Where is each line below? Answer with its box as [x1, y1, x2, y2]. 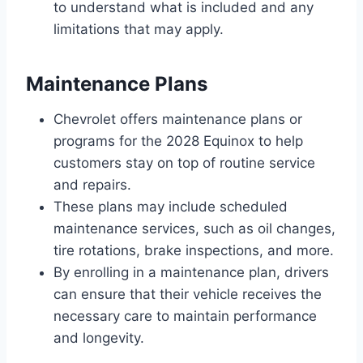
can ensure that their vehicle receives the [53, 285, 322, 302]
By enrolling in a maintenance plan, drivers [53, 263, 329, 280]
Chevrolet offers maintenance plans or [53, 110, 302, 127]
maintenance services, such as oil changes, [53, 220, 335, 237]
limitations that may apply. [53, 20, 224, 37]
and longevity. [53, 329, 144, 346]
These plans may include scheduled [53, 198, 288, 215]
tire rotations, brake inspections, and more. [53, 241, 334, 258]
